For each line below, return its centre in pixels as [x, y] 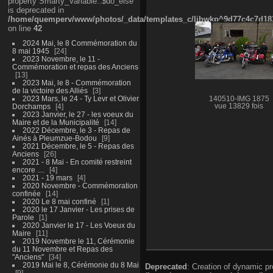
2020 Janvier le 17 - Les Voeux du [79, 225]
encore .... [28, 169]
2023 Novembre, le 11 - [61, 58]
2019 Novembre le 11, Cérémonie [78, 241]
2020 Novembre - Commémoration [80, 185]
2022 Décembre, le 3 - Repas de [76, 130]
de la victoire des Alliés [50, 90]
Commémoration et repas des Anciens [75, 66]
